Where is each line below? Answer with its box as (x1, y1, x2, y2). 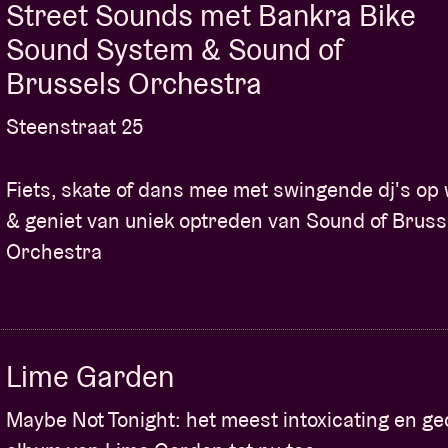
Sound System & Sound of (6, 29, 343, 69)
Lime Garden (6, 356, 174, 396)
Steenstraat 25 (6, 112, 143, 140)
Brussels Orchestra (6, 63, 262, 103)
